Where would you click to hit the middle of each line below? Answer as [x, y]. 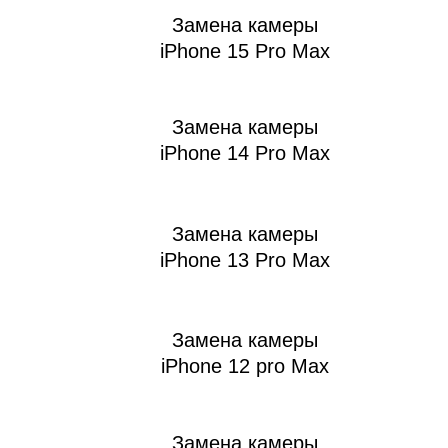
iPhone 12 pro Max [244, 365]
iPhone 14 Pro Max [244, 152]
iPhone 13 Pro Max [244, 259]
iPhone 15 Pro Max [244, 50]
